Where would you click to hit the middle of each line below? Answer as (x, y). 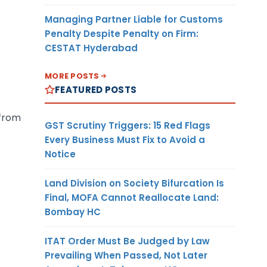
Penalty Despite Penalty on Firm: (122, 33)
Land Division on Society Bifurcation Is (134, 183)
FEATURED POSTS (96, 89)
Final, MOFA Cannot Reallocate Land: (132, 197)
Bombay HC (73, 212)
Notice (60, 154)
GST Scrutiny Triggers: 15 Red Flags (128, 125)
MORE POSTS (72, 76)
